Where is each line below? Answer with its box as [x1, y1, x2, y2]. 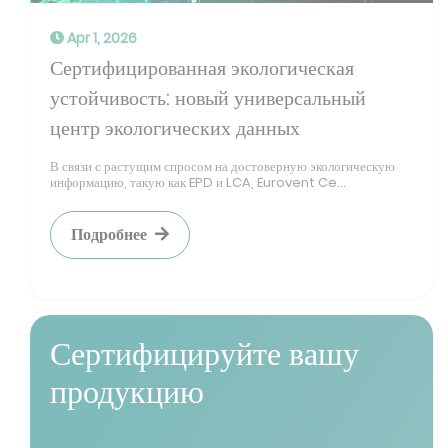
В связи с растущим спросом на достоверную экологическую [50, 157, 395, 176]
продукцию [50, 369, 204, 414]
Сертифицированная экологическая [50, 54, 354, 82]
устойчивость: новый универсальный [50, 84, 366, 112]
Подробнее [71, 223, 147, 246]
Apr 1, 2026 [64, 28, 137, 48]
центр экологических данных [50, 114, 300, 142]
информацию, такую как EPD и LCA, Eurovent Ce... [50, 173, 346, 192]
